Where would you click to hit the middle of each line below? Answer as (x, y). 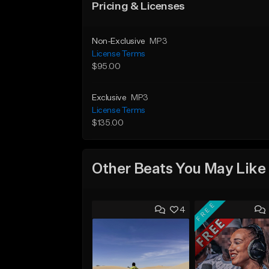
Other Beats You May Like (179, 169)
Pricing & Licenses (138, 7)
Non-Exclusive (119, 41)
